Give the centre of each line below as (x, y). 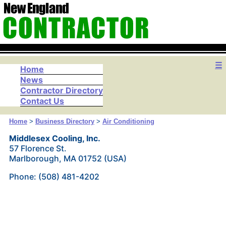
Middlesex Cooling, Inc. (54, 138)
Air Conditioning (128, 121)
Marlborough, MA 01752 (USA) (68, 158)
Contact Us (42, 101)
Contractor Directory (62, 90)
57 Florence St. (38, 148)
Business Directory (65, 121)
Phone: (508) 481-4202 (54, 177)
